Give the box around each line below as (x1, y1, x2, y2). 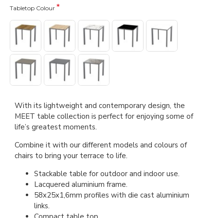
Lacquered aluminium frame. (34, 180, 127, 190)
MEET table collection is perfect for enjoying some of (15, 111, 193, 122)
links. (34, 201, 50, 211)
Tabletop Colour (10, 4, 55, 12)
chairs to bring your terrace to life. (15, 151, 127, 161)
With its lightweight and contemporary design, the (15, 101, 185, 111)
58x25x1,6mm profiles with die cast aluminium (34, 190, 189, 200)
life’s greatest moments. (15, 122, 97, 132)
